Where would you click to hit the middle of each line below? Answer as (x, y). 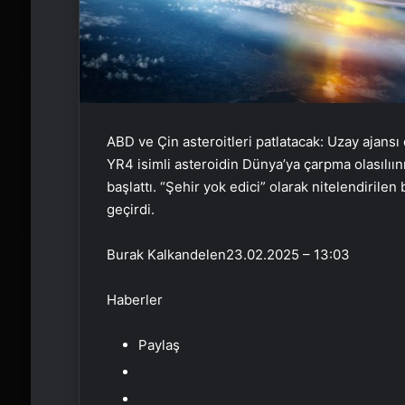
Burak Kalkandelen (166, 254)
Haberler (134, 300)
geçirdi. (130, 209)
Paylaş (159, 345)
